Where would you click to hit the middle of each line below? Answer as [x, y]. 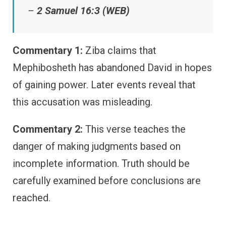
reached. [32, 197]
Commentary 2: [48, 129]
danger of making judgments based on [97, 146]
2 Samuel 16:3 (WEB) [83, 10]
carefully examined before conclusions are [107, 180]
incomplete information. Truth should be [101, 163]
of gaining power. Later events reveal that [104, 84]
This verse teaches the [134, 129]
